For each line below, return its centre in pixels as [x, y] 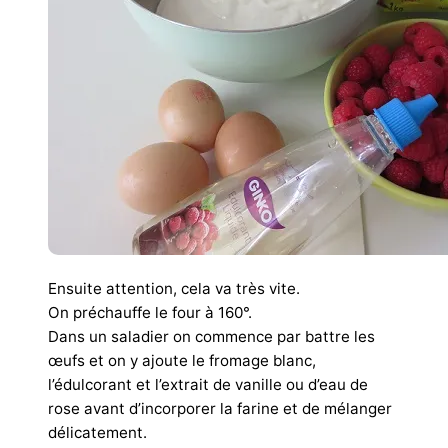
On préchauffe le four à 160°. [150, 313]
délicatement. [97, 433]
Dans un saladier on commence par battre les [211, 337]
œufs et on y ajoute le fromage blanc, [182, 361]
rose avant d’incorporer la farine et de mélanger [220, 409]
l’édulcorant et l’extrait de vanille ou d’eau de [208, 385]
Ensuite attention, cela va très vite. [174, 289]
